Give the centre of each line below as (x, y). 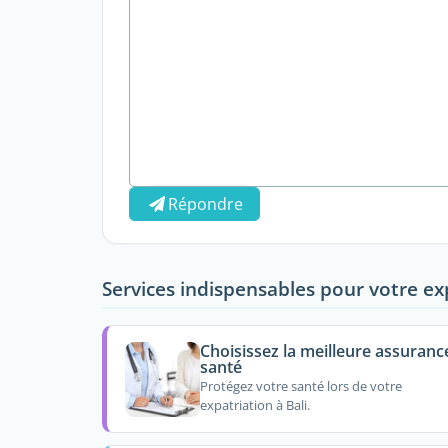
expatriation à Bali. (254, 405)
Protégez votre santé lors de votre (300, 386)
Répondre (206, 204)
